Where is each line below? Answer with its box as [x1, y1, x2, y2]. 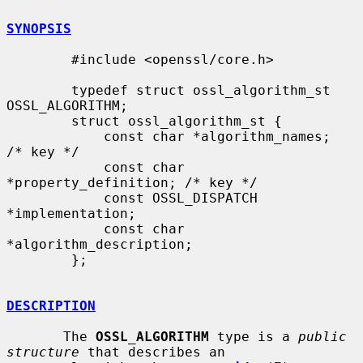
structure [6, 344, 79, 360]
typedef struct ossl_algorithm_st [6, 82, 71, 98]
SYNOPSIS [6, 20, 71, 36]
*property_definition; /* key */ [6, 174, 258, 190]
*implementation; [6, 205, 136, 221]
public [298, 328, 347, 344]
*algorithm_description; [6, 236, 193, 252]
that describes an [79, 344, 225, 360]
